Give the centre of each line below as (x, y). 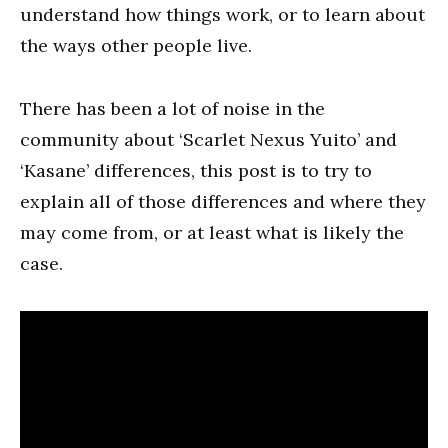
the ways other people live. (136, 45)
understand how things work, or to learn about (222, 14)
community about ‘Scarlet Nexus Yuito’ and (208, 139)
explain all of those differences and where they (223, 201)
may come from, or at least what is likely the (212, 232)
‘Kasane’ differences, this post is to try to (196, 170)
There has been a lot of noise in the (172, 108)
